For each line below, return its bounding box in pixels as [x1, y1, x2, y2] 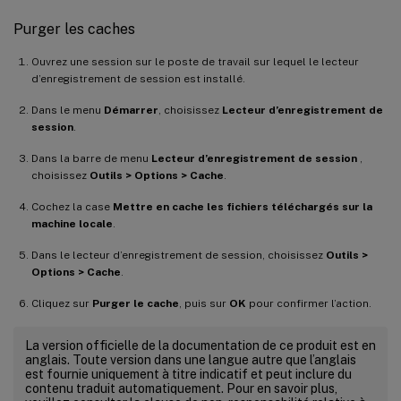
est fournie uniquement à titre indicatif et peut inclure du [25, 366, 352, 381]
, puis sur [179, 296, 229, 310]
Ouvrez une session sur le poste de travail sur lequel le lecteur [31, 55, 359, 68]
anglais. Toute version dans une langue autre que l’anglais [25, 352, 356, 367]
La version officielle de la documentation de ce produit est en [25, 337, 376, 353]
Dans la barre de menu [31, 151, 151, 165]
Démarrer [104, 103, 158, 116]
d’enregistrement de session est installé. [31, 72, 245, 85]
